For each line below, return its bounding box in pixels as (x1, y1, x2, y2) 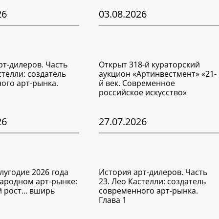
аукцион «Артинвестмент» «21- (99, 68, 217, 80)
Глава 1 (99, 195, 127, 206)
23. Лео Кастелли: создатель (99, 176, 206, 187)
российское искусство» (99, 87, 187, 98)
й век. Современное (99, 78, 175, 89)
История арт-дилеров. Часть (99, 167, 208, 178)
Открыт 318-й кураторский (99, 59, 200, 70)
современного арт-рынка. (99, 185, 198, 197)
